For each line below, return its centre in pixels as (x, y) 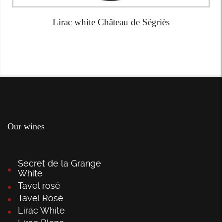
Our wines (26, 126)
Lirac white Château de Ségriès (111, 22)
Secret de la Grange (59, 163)
